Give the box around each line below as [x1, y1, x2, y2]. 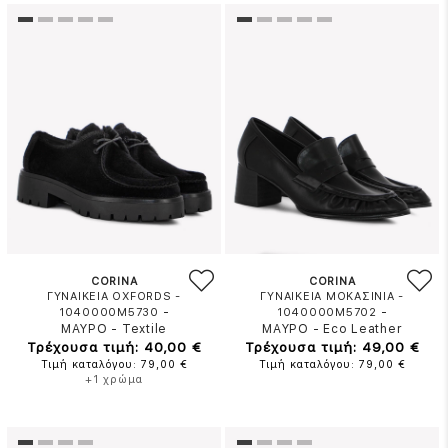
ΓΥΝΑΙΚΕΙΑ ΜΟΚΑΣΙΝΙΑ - [260, 290, 405, 303]
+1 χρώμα [85, 373, 144, 386]
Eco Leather [323, 322, 403, 336]
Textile [121, 322, 168, 336]
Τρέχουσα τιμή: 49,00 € [244, 339, 420, 355]
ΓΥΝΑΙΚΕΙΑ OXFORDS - [46, 290, 182, 303]
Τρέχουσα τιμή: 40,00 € [26, 339, 202, 355]
